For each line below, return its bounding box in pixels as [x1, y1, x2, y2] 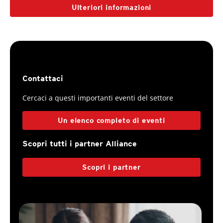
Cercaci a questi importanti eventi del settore [22, 93, 173, 103]
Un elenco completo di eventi [58, 116, 165, 124]
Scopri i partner [82, 163, 141, 171]
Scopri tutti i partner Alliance [22, 139, 137, 148]
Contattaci [22, 74, 63, 83]
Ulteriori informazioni [71, 3, 152, 11]
